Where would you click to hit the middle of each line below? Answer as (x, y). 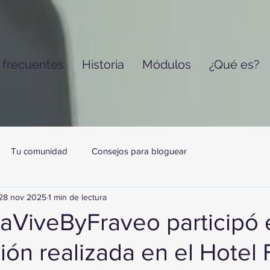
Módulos (166, 64)
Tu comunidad (39, 151)
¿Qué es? (234, 64)
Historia (103, 64)
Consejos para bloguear (139, 151)
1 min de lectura (77, 197)
